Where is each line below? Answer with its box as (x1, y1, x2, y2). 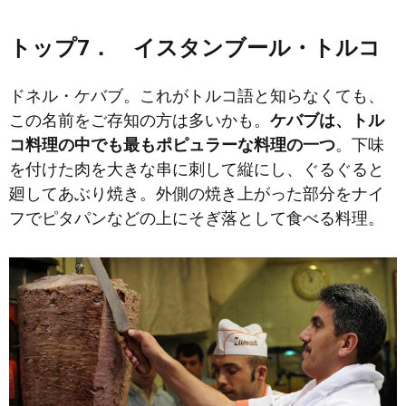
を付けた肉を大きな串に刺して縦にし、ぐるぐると (9, 159, 384, 179)
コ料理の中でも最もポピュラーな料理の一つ (9, 134, 335, 154)
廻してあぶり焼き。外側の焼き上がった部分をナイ (9, 183, 384, 203)
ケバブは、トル (270, 110, 384, 130)
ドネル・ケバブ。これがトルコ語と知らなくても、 (9, 85, 384, 105)
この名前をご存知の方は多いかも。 (9, 110, 270, 130)
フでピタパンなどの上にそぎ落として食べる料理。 (9, 208, 384, 227)
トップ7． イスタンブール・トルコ (9, 34, 381, 61)
